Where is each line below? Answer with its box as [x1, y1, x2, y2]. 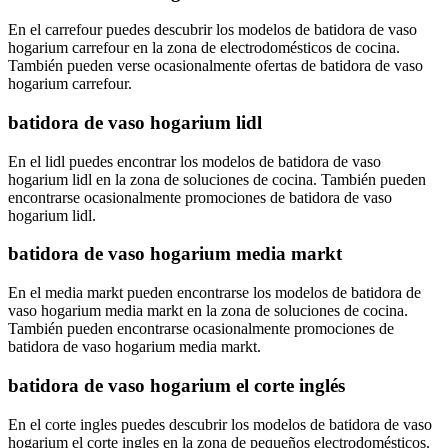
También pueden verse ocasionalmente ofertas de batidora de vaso [8, 57, 423, 75]
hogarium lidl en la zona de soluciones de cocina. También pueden [8, 170, 426, 188]
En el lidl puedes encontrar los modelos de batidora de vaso [8, 152, 381, 170]
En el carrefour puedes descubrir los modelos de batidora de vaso [8, 21, 417, 39]
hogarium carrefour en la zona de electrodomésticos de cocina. [8, 39, 400, 57]
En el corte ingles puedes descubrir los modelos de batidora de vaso [8, 415, 432, 433]
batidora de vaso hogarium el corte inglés [8, 374, 345, 396]
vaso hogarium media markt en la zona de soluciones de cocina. [8, 302, 408, 320]
